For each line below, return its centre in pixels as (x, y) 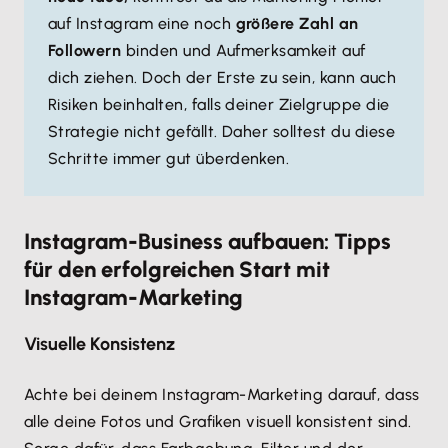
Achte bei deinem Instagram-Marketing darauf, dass (222, 394)
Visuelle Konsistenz (99, 344)
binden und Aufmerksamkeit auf (243, 50)
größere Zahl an (297, 23)
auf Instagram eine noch (142, 23)
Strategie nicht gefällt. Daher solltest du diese (222, 131)
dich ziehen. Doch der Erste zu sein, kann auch (222, 77)
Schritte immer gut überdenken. (169, 158)
